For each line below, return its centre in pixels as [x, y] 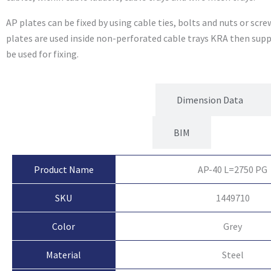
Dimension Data [210, 100]
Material [64, 254]
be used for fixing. [42, 54]
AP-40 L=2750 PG [233, 169]
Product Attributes [95, 100]
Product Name [64, 169]
